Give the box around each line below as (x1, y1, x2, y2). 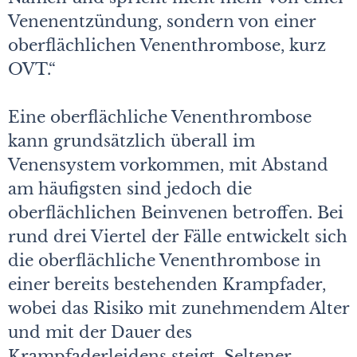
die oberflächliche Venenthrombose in (8, 251, 321, 271)
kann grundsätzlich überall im (8, 131, 255, 151)
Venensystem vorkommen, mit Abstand (8, 155, 328, 175)
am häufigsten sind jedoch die (8, 179, 252, 199)
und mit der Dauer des (8, 323, 192, 343)
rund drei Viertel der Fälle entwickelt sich (8, 227, 347, 247)
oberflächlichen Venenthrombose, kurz (8, 36, 326, 56)
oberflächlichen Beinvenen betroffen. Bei (8, 203, 343, 223)
